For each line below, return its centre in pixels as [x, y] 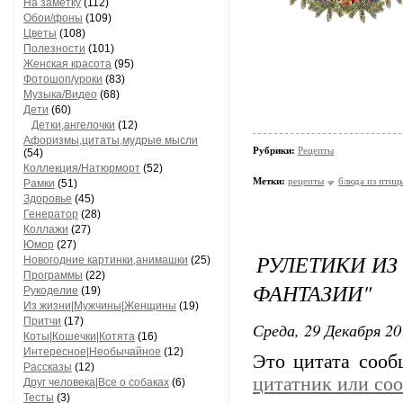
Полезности [54, 49]
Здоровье [48, 199]
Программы [53, 275]
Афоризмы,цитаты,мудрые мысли [111, 140]
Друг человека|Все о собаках [96, 382]
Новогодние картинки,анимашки [106, 260]
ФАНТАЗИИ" [312, 292]
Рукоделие [51, 291]
